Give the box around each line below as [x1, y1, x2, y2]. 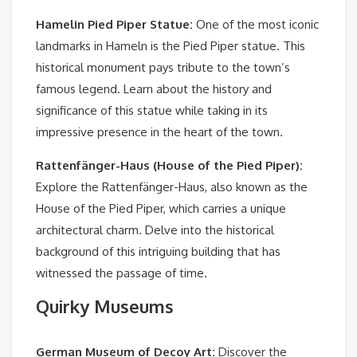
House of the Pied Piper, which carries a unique [36, 201, 286, 217]
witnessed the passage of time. [36, 265, 207, 281]
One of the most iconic [193, 17, 319, 33]
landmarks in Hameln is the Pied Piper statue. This [36, 38, 305, 54]
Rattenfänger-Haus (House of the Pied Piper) [36, 158, 300, 174]
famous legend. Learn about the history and [36, 81, 272, 97]
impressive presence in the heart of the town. [36, 124, 283, 140]
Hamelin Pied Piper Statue [36, 17, 190, 33]
